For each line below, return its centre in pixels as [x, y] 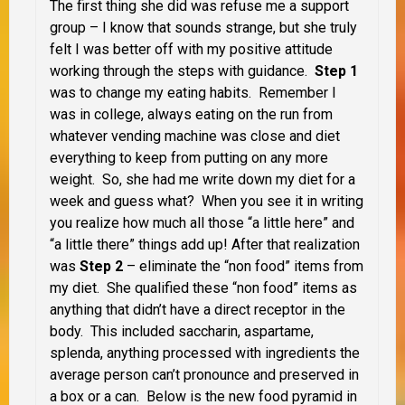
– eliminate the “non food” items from [243, 266]
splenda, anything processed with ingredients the [205, 353]
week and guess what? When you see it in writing [207, 201]
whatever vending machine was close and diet [195, 136]
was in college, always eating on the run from [191, 114]
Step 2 [101, 266]
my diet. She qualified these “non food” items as [203, 287]
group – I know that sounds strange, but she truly [203, 27]
